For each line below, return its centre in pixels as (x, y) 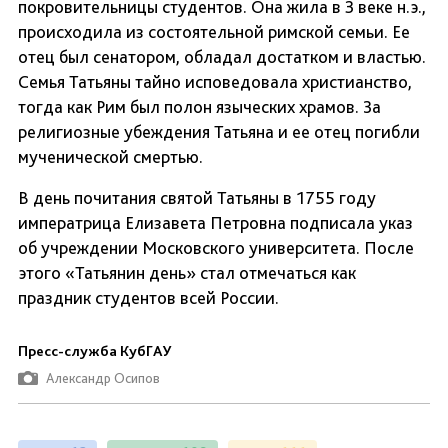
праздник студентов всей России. (148, 298)
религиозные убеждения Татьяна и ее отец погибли (219, 132)
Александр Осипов (103, 378)
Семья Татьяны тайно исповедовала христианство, (215, 82)
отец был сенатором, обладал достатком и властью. (222, 57)
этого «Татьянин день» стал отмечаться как (187, 273)
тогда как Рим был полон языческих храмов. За (199, 107)
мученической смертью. (110, 157)
